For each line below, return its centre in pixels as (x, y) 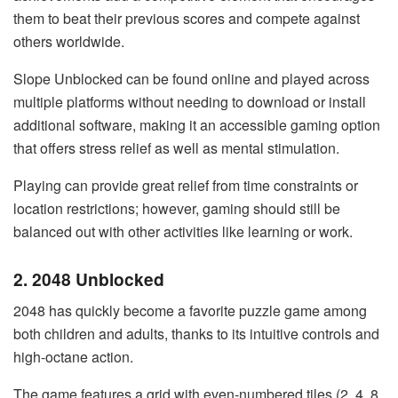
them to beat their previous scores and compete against (187, 18)
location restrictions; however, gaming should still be (177, 208)
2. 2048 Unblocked (89, 279)
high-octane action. (73, 357)
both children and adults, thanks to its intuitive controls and (196, 334)
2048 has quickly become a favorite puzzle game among (190, 311)
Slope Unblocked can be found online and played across (191, 78)
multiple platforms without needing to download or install (190, 101)
